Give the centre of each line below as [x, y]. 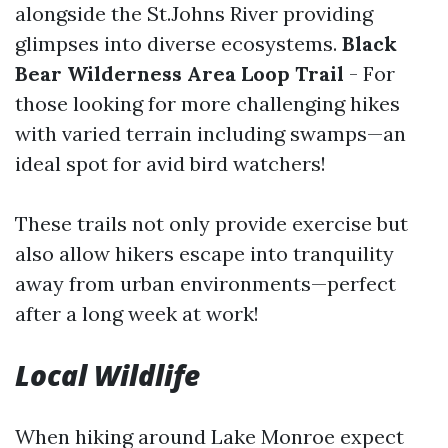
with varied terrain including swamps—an [210, 133]
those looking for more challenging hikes [207, 103]
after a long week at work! [137, 313]
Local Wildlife [107, 375]
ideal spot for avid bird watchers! [170, 163]
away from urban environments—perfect [205, 283]
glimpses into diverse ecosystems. [178, 43]
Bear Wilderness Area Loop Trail [179, 73]
